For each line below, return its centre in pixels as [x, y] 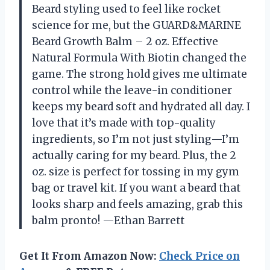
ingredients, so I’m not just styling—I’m [136, 139]
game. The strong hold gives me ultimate [140, 74]
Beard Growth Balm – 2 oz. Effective [125, 41]
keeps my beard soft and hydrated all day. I [141, 106]
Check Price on [199, 256]
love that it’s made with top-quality [124, 123]
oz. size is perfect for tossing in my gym [136, 171]
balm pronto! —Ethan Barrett [108, 220]
